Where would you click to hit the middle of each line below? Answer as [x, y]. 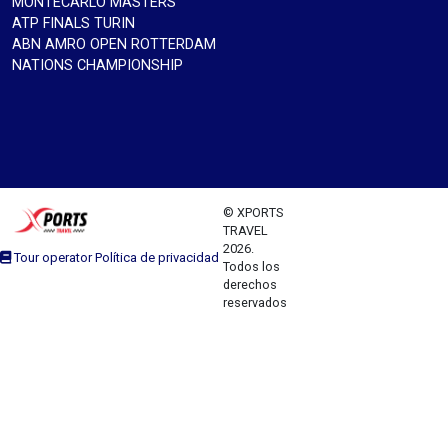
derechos [249, 284]
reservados [254, 302]
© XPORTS [252, 212]
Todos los [251, 266]
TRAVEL [245, 230]
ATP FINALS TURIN [73, 23]
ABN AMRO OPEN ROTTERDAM [114, 44]
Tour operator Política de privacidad [114, 258]
